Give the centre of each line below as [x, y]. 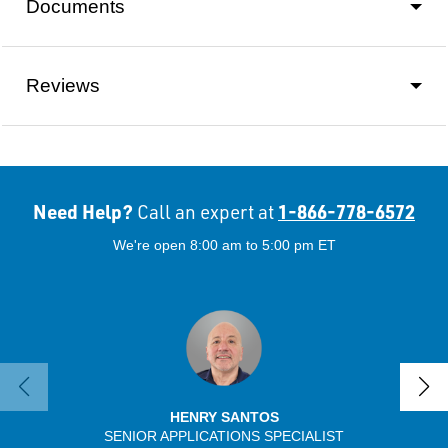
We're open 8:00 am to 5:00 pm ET [224, 245]
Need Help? [85, 212]
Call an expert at [205, 212]
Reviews [63, 86]
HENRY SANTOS [224, 417]
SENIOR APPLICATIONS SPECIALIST [224, 436]
